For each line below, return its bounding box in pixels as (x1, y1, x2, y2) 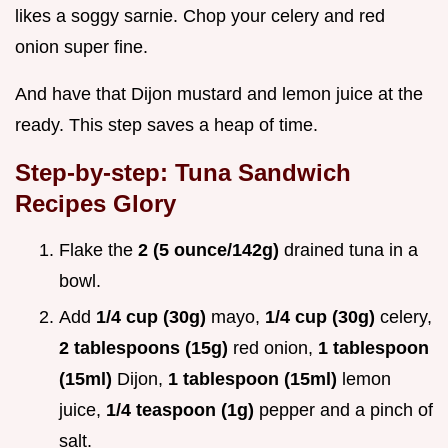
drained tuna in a (284, 239, 418, 260)
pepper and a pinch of (259, 400, 433, 421)
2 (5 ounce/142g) (138, 239, 284, 260)
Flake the (59, 239, 138, 260)
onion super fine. (15, 36, 148, 57)
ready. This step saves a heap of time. (15, 114, 318, 135)
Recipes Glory (15, 189, 176, 217)
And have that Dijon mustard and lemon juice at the (15, 83, 423, 104)
